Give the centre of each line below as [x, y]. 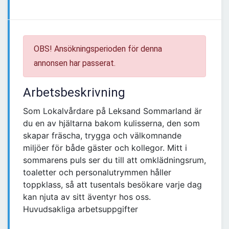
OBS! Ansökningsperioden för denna [98, 49]
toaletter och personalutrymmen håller [97, 173]
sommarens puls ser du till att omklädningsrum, [114, 160]
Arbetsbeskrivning [74, 93]
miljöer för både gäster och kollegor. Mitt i [105, 148]
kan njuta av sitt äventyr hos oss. [87, 197]
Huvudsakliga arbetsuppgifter [81, 209]
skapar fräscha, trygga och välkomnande [102, 136]
